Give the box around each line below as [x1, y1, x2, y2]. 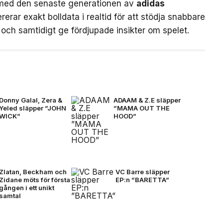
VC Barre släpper [115, 168, 170, 176]
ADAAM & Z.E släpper [113, 96, 181, 104]
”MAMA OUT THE [113, 104, 170, 112]
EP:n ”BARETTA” [115, 176, 169, 184]
